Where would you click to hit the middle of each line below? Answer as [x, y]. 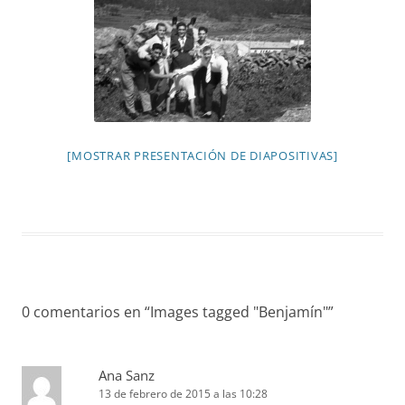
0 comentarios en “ [86, 312]
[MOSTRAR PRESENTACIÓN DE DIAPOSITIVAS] [202, 155]
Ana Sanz [127, 375]
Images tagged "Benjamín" [239, 312]
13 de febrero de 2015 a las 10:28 [183, 394]
